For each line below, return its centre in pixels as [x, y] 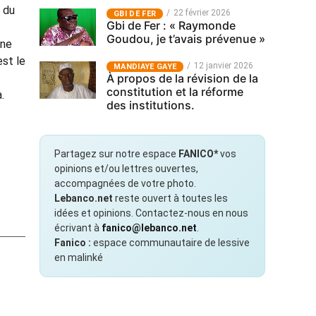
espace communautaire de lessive [170, 243]
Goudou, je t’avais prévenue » [186, 39]
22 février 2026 [202, 13]
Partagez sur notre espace [116, 154]
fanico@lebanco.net [149, 228]
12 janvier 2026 [224, 66]
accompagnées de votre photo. [125, 183]
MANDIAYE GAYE [145, 67]
